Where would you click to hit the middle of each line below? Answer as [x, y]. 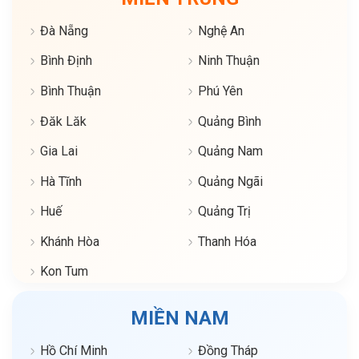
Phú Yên [220, 91]
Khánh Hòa [70, 241]
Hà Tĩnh [61, 181]
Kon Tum [64, 272]
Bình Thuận [71, 91]
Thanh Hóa [227, 241]
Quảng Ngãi [230, 181]
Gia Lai [59, 151]
